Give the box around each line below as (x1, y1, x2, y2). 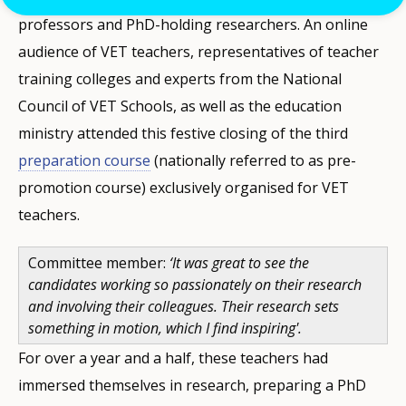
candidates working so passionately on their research (28, 274, 362, 295)
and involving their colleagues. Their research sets (28, 295, 339, 316)
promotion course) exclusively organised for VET (18, 177, 349, 198)
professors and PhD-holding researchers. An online (18, 14, 368, 34)
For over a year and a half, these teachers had (18, 347, 328, 368)
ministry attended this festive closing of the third (18, 122, 348, 143)
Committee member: (28, 252, 169, 273)
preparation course (18, 150, 150, 170)
